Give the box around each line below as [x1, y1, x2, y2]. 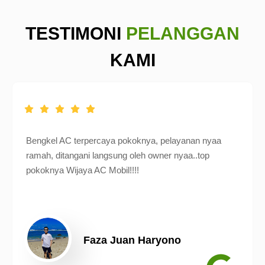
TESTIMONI [25, 23, 126, 43]
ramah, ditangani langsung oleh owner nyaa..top [26, 150, 209, 160]
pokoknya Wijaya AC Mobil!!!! [26, 164, 139, 175]
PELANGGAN [126, 23, 240, 43]
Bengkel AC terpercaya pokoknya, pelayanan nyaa [26, 135, 221, 146]
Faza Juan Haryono [83, 234, 181, 246]
